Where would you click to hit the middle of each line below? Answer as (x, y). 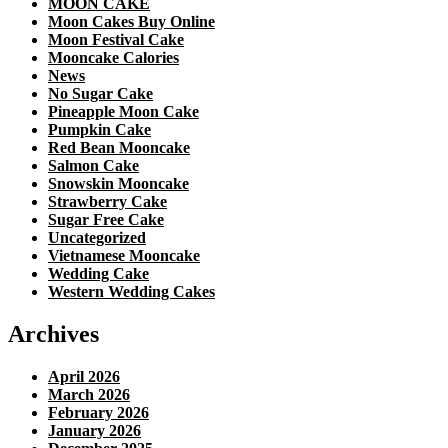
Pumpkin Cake (99, 129)
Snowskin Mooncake (118, 183)
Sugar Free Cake (106, 219)
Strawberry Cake (107, 201)
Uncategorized (97, 237)
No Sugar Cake (100, 93)
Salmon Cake (93, 165)
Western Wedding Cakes (131, 291)
